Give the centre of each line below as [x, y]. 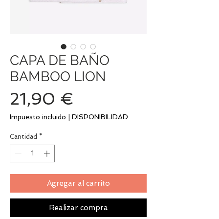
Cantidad [23, 137]
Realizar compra [78, 208]
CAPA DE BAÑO [60, 60]
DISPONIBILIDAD [100, 117]
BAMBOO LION [58, 77]
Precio [99, 98]
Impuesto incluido [38, 117]
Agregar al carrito [78, 183]
